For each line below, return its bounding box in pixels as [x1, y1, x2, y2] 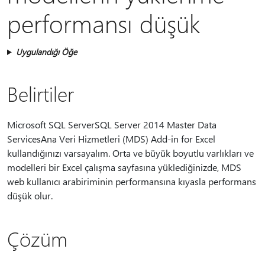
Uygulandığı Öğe [15, 46, 77, 57]
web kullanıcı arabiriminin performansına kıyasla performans [7, 175, 256, 188]
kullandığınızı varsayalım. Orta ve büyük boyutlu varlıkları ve [7, 147, 254, 159]
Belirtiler [7, 80, 74, 106]
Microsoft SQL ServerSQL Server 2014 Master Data [7, 118, 216, 131]
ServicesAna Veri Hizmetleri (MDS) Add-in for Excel [7, 132, 215, 145]
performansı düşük [7, 7, 201, 39]
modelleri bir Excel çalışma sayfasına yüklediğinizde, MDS [7, 161, 241, 173]
